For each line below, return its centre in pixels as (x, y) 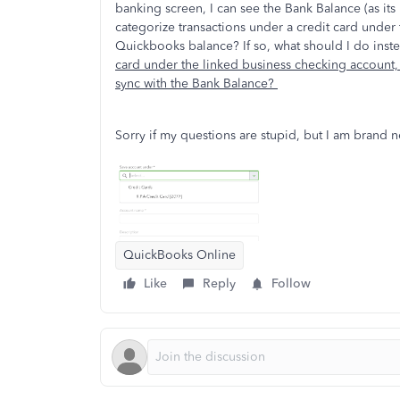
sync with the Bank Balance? (196, 83)
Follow (291, 283)
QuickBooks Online (179, 254)
